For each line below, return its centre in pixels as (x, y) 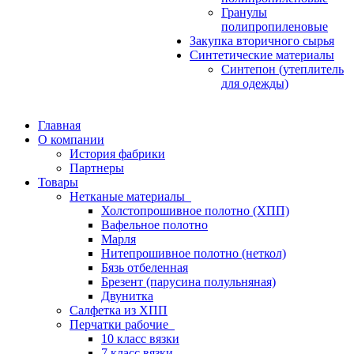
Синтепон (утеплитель (282, 69)
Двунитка (127, 296)
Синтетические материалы (262, 55)
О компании (71, 139)
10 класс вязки (140, 339)
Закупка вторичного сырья (262, 41)
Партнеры (97, 168)
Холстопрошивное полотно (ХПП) (195, 211)
